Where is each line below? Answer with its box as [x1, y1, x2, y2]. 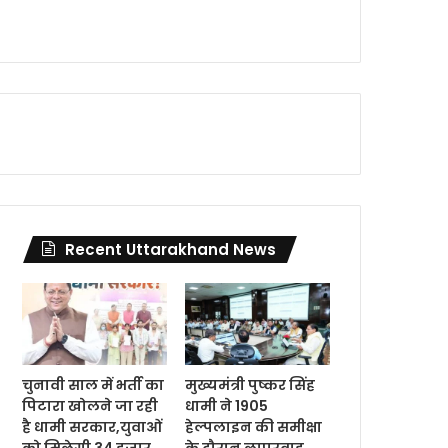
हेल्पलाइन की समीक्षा [185, 417, 323, 438]
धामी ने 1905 [185, 396, 269, 417]
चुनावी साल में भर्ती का [22, 375, 165, 396]
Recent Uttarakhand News [65, 239, 277, 261]
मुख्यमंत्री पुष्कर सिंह [185, 375, 316, 396]
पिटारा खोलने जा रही [22, 396, 159, 417]
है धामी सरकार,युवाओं [22, 417, 163, 438]
